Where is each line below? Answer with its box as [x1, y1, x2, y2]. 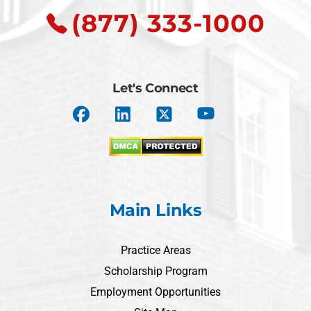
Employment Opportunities [90, 285, 221, 299]
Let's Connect [112, 81, 199, 96]
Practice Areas [120, 244, 191, 257]
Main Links [109, 200, 202, 220]
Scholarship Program [103, 264, 208, 278]
